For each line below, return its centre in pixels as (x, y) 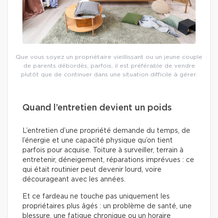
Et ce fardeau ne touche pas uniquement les (96, 196)
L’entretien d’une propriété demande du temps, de (106, 131)
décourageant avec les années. (74, 179)
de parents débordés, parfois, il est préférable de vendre (109, 65)
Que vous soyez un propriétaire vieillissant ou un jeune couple (109, 57)
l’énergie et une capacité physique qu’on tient (98, 140)
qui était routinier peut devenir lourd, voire (92, 170)
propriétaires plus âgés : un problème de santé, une (107, 206)
